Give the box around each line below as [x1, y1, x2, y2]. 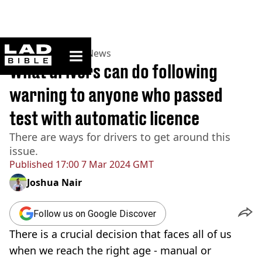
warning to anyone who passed [9, 84, 223, 106]
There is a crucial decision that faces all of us [9, 227, 232, 241]
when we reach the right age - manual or [9, 243, 211, 257]
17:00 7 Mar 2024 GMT [53, 158, 154, 171]
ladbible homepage [51, 44, 121, 54]
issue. [9, 144, 38, 158]
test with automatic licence [9, 107, 199, 129]
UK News [71, 47, 111, 60]
